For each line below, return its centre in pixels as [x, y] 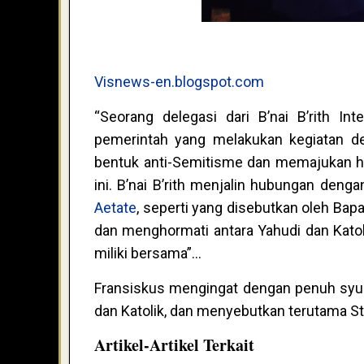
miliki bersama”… [148, 253]
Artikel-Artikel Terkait [174, 345]
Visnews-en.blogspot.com [179, 82]
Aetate [115, 208]
